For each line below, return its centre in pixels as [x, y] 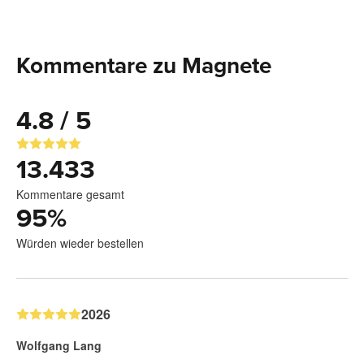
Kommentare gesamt [70, 194]
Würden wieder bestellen [80, 243]
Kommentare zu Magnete [144, 65]
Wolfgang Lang [59, 345]
